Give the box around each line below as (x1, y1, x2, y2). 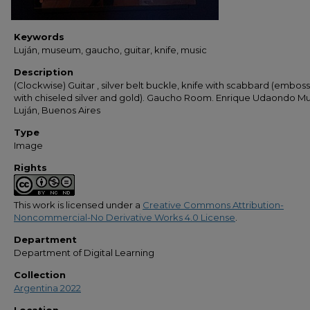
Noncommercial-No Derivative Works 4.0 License (14, 212, 235, 223)
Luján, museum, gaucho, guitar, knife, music (14, 44, 207, 55)
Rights (14, 162, 47, 173)
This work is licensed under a (14, 199, 143, 210)
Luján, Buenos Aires (14, 104, 100, 116)
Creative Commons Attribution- (143, 199, 284, 210)
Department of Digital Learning (14, 247, 154, 258)
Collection (14, 269, 66, 280)
